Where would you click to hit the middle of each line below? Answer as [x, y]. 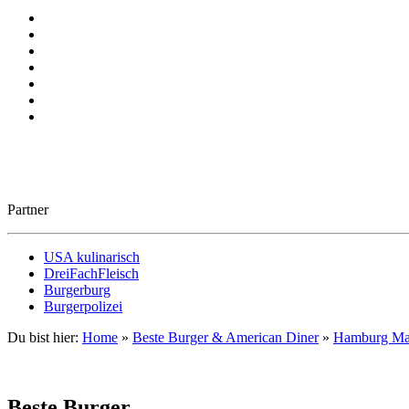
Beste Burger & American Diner [225, 337]
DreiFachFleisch [91, 273]
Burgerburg [77, 289]
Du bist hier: [43, 337]
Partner [28, 209]
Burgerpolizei [83, 306]
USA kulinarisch [92, 257]
